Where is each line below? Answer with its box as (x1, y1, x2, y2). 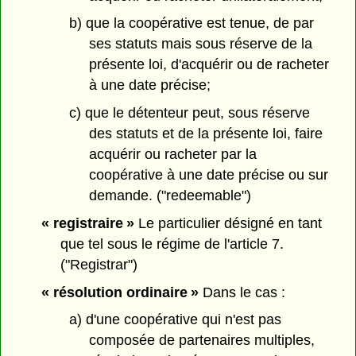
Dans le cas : (198, 284, 285, 300)
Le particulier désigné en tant (133, 215, 322, 231)
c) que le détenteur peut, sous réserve (68, 105, 310, 122)
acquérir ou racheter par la (88, 146, 257, 163)
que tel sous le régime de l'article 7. (60, 235, 284, 252)
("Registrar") (60, 256, 138, 273)
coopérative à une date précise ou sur (88, 167, 328, 184)
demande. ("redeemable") (88, 188, 251, 204)
